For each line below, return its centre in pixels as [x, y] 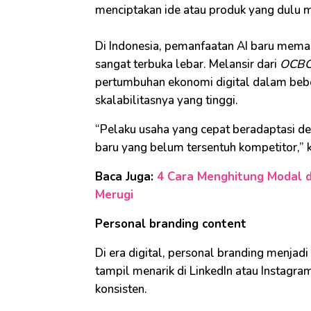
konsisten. [121, 289]
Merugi [114, 195]
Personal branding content [171, 224]
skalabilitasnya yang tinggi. [167, 101]
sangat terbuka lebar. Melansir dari [187, 65]
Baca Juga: [126, 177]
